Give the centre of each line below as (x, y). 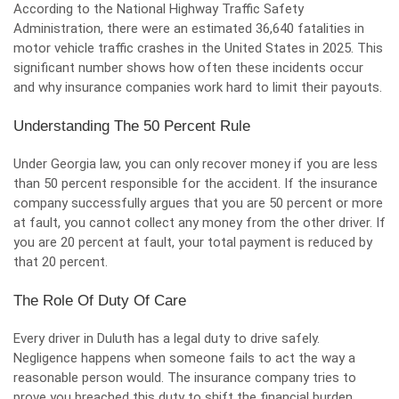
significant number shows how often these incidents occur (188, 68)
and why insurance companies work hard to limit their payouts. (198, 87)
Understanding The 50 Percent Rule (132, 126)
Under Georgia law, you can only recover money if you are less (195, 164)
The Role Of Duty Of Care (100, 301)
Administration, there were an (102, 28)
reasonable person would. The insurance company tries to (185, 378)
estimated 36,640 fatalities (271, 28)
